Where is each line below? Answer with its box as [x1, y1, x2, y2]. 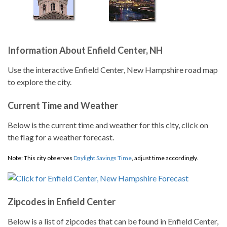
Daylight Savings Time [73, 154, 132, 162]
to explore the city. [8, 77, 71, 87]
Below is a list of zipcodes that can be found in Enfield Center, [8, 216, 218, 226]
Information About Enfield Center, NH [8, 45, 163, 56]
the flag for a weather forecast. [8, 132, 114, 142]
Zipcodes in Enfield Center [8, 196, 116, 207]
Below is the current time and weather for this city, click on [8, 120, 208, 130]
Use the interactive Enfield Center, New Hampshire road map [8, 65, 218, 74]
